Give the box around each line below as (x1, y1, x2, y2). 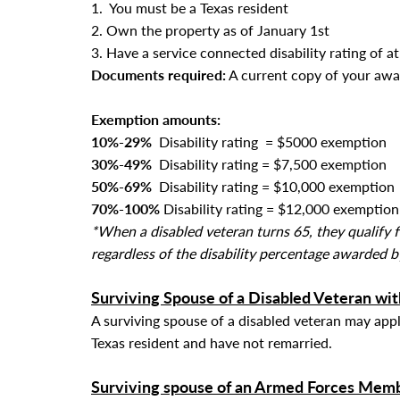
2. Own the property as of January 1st (91, 21, 329, 38)
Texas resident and (91, 334, 210, 351)
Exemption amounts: (91, 111, 221, 128)
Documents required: (91, 66, 226, 83)
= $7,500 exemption (258, 155, 387, 172)
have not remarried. (210, 334, 332, 351)
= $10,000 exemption (258, 178, 395, 195)
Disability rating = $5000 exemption (152, 133, 387, 150)
